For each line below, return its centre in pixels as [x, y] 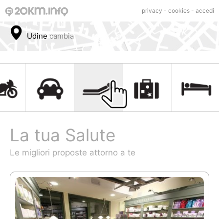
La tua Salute [63, 135]
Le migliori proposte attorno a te [73, 153]
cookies [179, 11]
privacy [152, 11]
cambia [62, 36]
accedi [205, 11]
